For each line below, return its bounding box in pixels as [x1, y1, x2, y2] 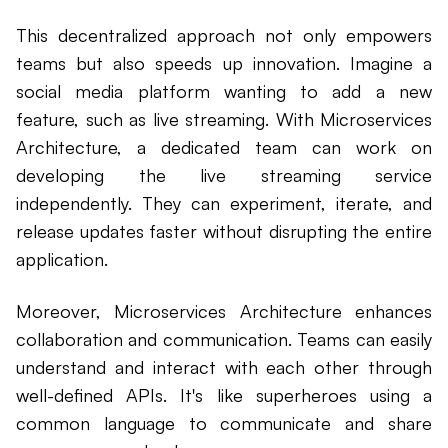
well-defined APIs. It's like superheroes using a [16, 384, 432, 407]
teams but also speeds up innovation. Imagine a [16, 52, 432, 75]
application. [16, 248, 108, 271]
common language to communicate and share [16, 412, 432, 435]
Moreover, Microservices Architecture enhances [16, 300, 432, 323]
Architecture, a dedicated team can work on [16, 136, 432, 159]
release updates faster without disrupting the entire [16, 220, 432, 243]
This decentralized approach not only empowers [16, 24, 432, 47]
